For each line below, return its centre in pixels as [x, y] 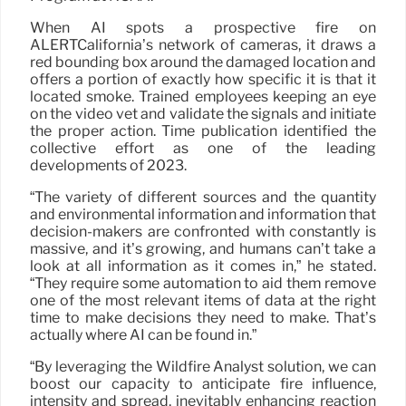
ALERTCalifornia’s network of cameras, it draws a [203, 44]
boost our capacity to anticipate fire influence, [203, 383]
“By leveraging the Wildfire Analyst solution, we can [203, 366]
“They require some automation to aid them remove [203, 283]
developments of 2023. [108, 165]
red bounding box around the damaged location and [203, 62]
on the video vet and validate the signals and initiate [203, 113]
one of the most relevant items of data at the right [203, 300]
